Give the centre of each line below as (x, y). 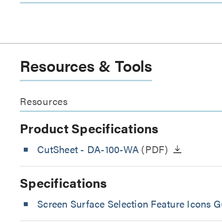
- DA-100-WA (110, 149)
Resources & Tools (86, 65)
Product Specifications (89, 128)
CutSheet (59, 149)
